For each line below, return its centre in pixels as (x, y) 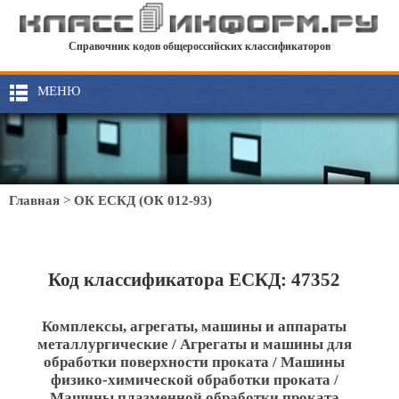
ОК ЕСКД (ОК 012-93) (143, 200)
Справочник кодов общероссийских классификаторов (199, 47)
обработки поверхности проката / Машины (195, 362)
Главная (34, 200)
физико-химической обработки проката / (194, 380)
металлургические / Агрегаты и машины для (194, 344)
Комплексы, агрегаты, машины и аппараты (195, 326)
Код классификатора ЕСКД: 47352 (195, 280)
